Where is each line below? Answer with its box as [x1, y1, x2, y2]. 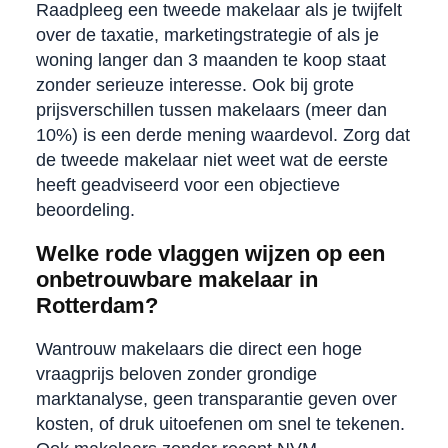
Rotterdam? [35, 292, 158, 318]
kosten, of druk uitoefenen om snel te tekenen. [35, 413, 405, 434]
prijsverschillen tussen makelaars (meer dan [35, 99, 387, 120]
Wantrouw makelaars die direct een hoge [35, 338, 362, 359]
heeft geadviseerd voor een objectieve [35, 174, 340, 195]
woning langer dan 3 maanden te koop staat [35, 49, 386, 70]
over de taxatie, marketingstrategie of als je [35, 24, 379, 45]
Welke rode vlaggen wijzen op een [35, 240, 385, 266]
